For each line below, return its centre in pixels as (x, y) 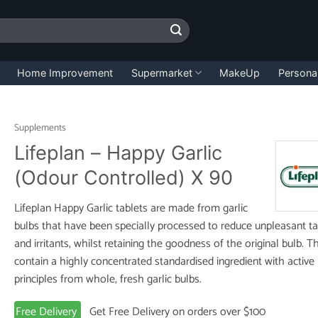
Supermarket (161, 72)
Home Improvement (65, 72)
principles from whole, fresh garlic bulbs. (108, 280)
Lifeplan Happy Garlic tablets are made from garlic (131, 209)
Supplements (40, 128)
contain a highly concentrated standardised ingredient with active (164, 262)
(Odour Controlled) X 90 (123, 177)
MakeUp (240, 72)
